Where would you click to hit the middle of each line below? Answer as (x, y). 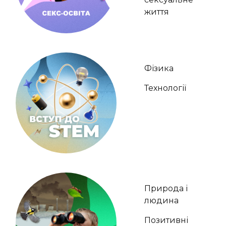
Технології (165, 88)
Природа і (166, 188)
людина (161, 200)
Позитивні (166, 220)
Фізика (159, 68)
